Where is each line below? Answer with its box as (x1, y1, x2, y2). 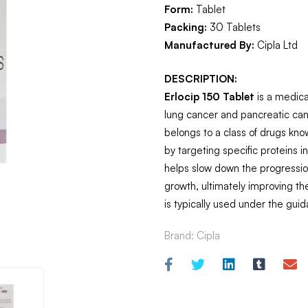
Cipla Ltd (254, 38, 298, 52)
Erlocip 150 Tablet (164, 89, 254, 103)
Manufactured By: (164, 38, 254, 52)
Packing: (164, 21, 207, 34)
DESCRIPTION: (164, 71, 237, 85)
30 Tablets (207, 21, 261, 34)
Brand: (164, 228, 197, 242)
